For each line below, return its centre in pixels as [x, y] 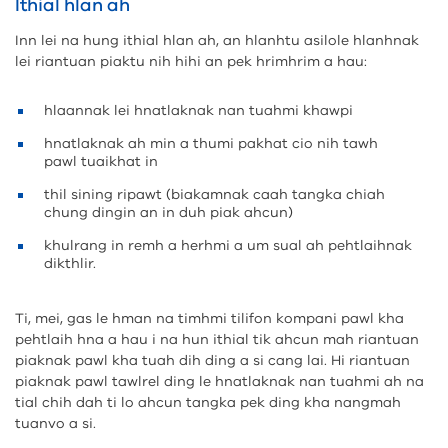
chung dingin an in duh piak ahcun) [168, 212]
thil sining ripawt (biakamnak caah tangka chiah [214, 194]
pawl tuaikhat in [101, 161]
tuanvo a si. [55, 423]
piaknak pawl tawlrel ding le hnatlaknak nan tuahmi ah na [219, 381]
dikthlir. [70, 263]
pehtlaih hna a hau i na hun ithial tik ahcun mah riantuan [217, 339]
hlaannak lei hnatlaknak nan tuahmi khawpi [198, 110]
